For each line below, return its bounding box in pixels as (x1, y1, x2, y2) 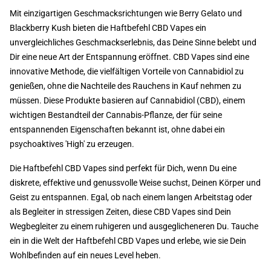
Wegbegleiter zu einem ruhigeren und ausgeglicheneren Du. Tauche (10, 221, 258, 231)
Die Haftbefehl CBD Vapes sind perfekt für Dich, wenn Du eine (10, 163, 237, 173)
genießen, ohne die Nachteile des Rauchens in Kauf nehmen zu (10, 81, 241, 91)
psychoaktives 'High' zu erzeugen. (10, 139, 134, 149)
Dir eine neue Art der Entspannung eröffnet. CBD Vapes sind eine (10, 52, 249, 62)
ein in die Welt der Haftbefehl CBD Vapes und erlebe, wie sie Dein (10, 236, 246, 246)
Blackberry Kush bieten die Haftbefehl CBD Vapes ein (10, 23, 206, 33)
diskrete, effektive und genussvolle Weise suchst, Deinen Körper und (10, 178, 261, 188)
